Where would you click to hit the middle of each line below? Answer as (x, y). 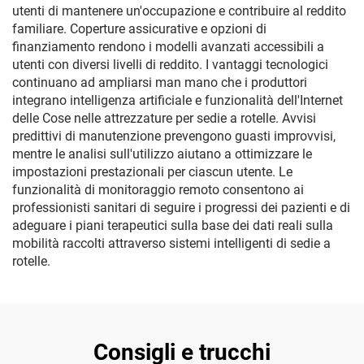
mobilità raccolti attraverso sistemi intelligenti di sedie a (171, 243)
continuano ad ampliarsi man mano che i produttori (160, 82)
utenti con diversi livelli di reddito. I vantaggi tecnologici (170, 65)
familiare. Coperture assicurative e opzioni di (139, 29)
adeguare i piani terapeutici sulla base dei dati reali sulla (173, 225)
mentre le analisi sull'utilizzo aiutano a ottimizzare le (162, 154)
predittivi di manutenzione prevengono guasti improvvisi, (174, 136)
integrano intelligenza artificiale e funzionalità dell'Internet (178, 100)
